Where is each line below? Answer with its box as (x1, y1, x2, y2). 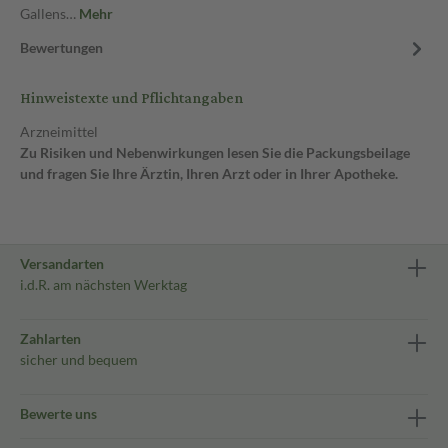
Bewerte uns (20, 405, 97, 422)
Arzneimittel (20, 123, 98, 140)
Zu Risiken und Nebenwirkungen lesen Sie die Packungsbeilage (20, 144, 410, 161)
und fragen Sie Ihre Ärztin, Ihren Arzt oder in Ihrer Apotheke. (20, 165, 398, 182)
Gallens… (20, 5, 79, 22)
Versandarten (20, 255, 104, 272)
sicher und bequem (20, 351, 138, 368)
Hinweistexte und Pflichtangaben (20, 84, 243, 113)
